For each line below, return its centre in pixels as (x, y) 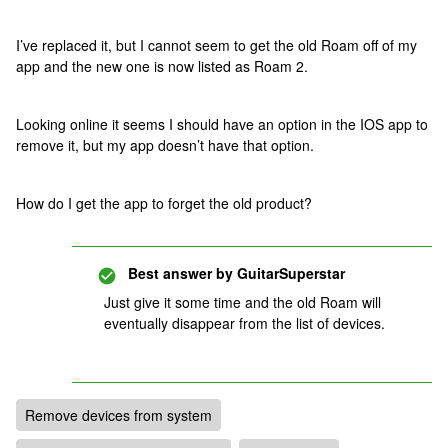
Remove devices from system (118, 415)
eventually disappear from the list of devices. (244, 323)
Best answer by (180, 273)
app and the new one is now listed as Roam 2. (166, 66)
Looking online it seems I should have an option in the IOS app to (222, 124)
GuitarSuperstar (289, 273)
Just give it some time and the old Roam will (242, 302)
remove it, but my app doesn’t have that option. (165, 145)
